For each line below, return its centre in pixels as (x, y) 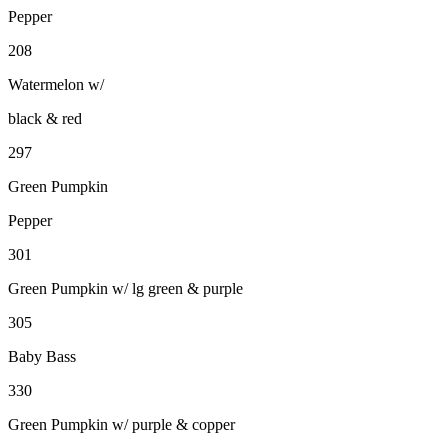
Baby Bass (42, 356)
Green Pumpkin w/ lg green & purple (125, 288)
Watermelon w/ (56, 84)
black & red (45, 118)
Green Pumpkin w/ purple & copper (121, 424)
